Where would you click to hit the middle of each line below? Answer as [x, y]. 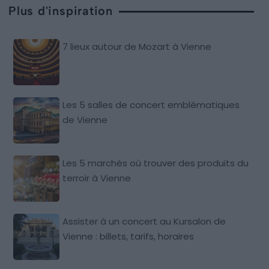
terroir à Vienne [97, 178]
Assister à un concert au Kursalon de [144, 222]
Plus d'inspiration [61, 11]
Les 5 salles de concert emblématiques [151, 105]
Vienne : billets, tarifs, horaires [128, 237]
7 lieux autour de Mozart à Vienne [137, 47]
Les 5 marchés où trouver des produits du [156, 163]
